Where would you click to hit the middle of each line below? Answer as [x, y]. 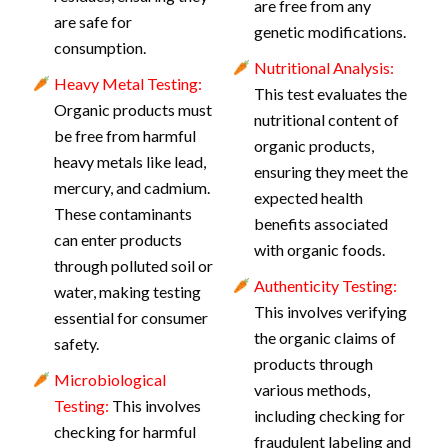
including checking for [329, 415]
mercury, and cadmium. [131, 187]
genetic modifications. [329, 31]
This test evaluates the [330, 93]
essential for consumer [130, 317]
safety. [76, 343]
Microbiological [109, 379]
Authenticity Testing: [325, 285]
